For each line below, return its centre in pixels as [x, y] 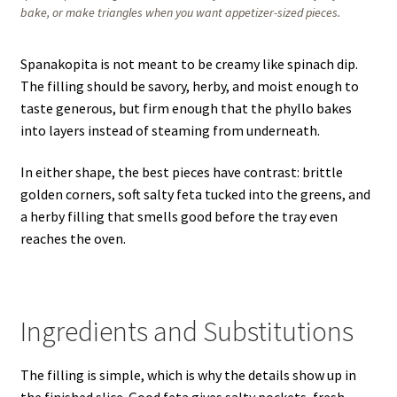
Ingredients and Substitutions [187, 332]
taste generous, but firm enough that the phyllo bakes [186, 108]
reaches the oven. [73, 239]
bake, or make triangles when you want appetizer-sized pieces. [180, 12]
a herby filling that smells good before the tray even [179, 217]
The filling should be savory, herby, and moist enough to [189, 86]
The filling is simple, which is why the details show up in [188, 374]
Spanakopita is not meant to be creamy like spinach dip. [189, 63]
